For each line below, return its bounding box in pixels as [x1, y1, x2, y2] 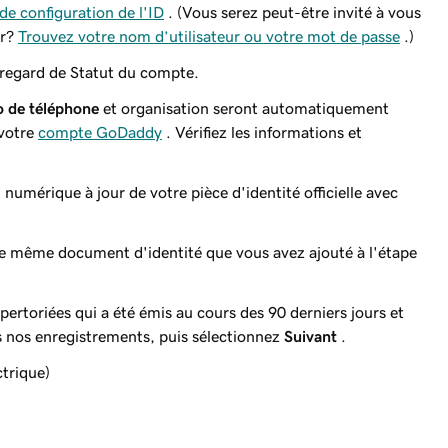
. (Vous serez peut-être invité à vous [164, 4, 421, 20]
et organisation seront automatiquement [99, 100, 389, 116]
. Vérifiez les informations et [162, 124, 362, 140]
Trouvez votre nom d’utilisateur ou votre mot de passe [18, 28, 400, 44]
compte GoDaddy [38, 124, 162, 140]
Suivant [284, 328, 337, 344]
